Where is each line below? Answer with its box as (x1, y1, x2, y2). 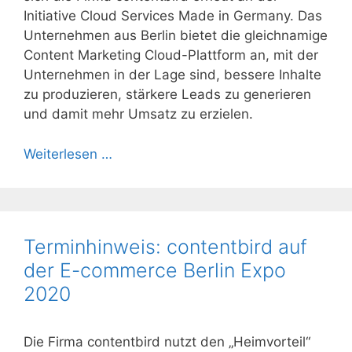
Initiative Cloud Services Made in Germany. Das (24, 8, 322, 24)
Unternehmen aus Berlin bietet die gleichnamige (24, 27, 328, 43)
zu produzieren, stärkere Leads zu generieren (24, 86, 311, 102)
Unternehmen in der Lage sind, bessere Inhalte (24, 67, 321, 82)
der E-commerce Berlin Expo (24, 258, 286, 282)
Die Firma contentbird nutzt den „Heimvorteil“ (24, 333, 310, 350)
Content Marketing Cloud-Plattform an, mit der (24, 47, 318, 63)
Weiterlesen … (24, 145, 112, 162)
